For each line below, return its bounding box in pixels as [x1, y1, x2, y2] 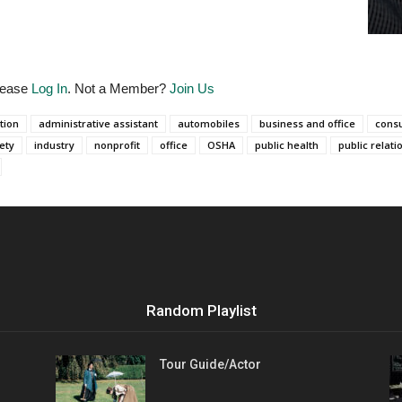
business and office [259, 117, 355, 131]
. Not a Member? [67, 81, 170, 97]
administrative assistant [39, 117, 158, 131]
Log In [31, 81, 67, 97]
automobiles [178, 117, 240, 131]
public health [255, 138, 319, 153]
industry [34, 138, 74, 153]
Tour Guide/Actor [160, 357, 261, 372]
